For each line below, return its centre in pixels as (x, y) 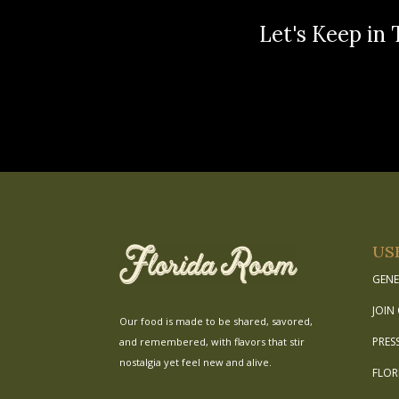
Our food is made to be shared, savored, (216, 321)
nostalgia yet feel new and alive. (196, 362)
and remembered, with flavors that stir (212, 341)
